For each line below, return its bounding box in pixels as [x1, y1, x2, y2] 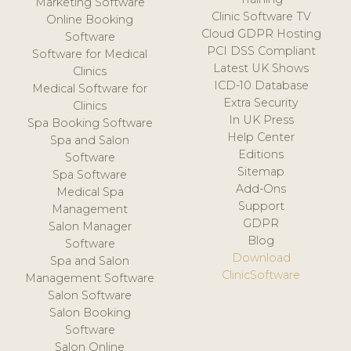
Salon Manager [48, 219, 132, 233]
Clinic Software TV [211, 9, 311, 24]
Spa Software [52, 167, 128, 182]
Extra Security [223, 95, 299, 110]
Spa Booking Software [27, 115, 153, 130]
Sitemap [237, 164, 285, 179]
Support [237, 198, 284, 213]
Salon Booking [49, 305, 131, 320]
